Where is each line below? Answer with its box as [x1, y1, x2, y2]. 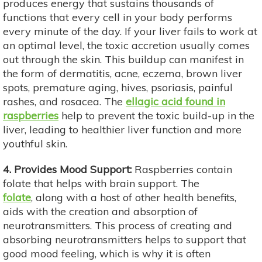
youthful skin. [3, 136, 67, 150]
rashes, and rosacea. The [3, 94, 126, 108]
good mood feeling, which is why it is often [3, 246, 211, 260]
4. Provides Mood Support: [3, 162, 132, 176]
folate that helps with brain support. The [3, 176, 199, 190]
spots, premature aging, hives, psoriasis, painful [3, 80, 233, 94]
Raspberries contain [132, 162, 232, 176]
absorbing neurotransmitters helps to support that [3, 232, 246, 246]
